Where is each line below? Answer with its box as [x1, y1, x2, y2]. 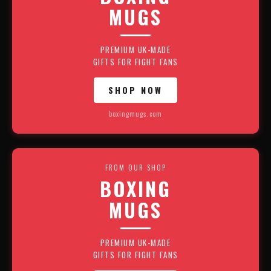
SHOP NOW [108, 83, 163, 96]
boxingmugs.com [109, 109, 162, 119]
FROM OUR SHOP [105, 163, 166, 172]
